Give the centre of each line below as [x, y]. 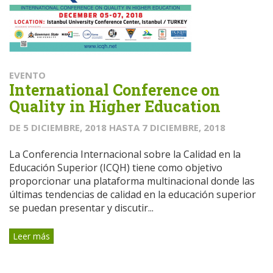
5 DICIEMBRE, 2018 [65, 128]
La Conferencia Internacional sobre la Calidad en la [125, 154]
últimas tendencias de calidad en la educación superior [133, 195]
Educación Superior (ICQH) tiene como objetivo [116, 168]
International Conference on [115, 90]
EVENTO [27, 75]
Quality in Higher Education [115, 107]
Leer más [31, 236]
